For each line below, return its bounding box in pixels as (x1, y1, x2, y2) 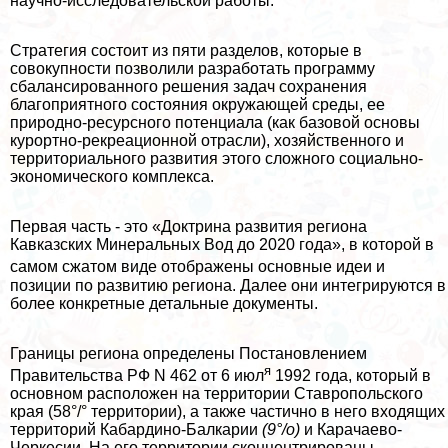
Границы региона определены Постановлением (10, 344, 367, 362)
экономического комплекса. (10, 168, 238, 186)
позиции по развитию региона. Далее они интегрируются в (10, 276, 446, 294)
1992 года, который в (275, 367, 431, 385)
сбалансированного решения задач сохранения (10, 78, 367, 96)
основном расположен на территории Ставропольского (10, 385, 423, 403)
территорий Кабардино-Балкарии (10, 421, 262, 439)
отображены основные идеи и (161, 258, 385, 276)
